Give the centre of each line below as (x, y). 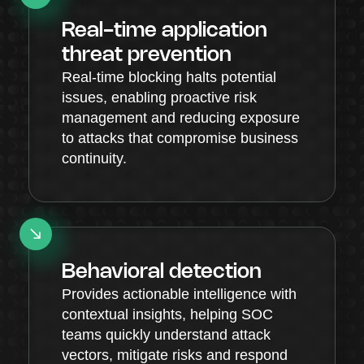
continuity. (94, 158)
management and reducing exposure (181, 117)
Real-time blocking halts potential (169, 77)
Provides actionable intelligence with (179, 294)
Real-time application (165, 30)
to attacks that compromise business (180, 138)
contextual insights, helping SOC (167, 314)
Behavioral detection (162, 272)
